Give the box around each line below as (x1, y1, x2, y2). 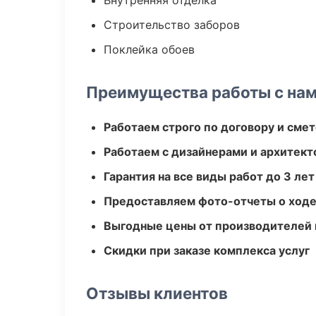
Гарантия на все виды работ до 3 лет (104, 169, 315, 183)
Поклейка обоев (104, 42, 195, 56)
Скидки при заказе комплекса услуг (104, 243, 310, 257)
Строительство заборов (104, 18, 240, 32)
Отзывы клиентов (86, 284, 228, 303)
